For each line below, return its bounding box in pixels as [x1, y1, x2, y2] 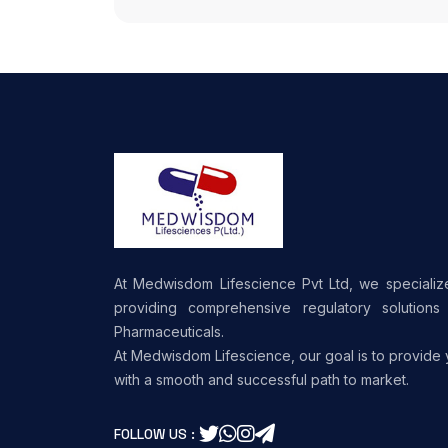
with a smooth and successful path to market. [114, 371, 409, 388]
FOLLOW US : [114, 425, 195, 443]
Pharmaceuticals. [114, 323, 224, 340]
